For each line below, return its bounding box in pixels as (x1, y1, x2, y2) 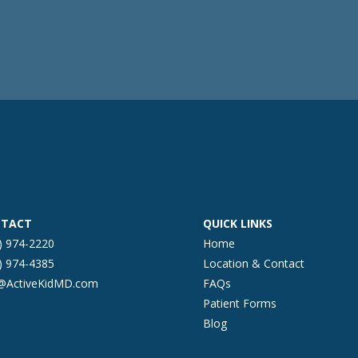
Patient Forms (202, 295, 276, 311)
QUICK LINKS (202, 215, 272, 231)
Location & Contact (202, 255, 304, 271)
